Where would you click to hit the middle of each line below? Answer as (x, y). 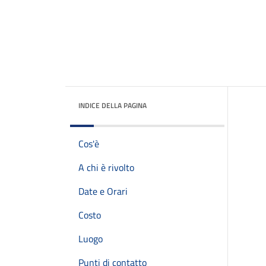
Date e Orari (103, 191)
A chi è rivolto (106, 167)
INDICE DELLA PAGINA (113, 105)
